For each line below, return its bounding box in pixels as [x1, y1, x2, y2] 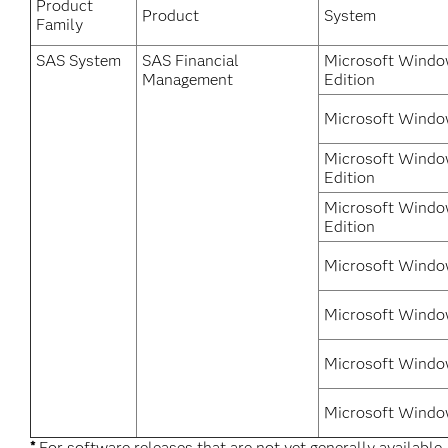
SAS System [36, 51, 121, 70]
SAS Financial [142, 51, 239, 70]
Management [142, 70, 233, 89]
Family [36, 15, 83, 34]
